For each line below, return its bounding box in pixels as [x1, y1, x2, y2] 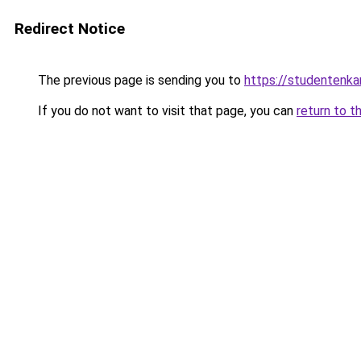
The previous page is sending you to [35, 73, 244, 88]
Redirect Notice [15, 19, 125, 38]
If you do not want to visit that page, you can [35, 103, 297, 118]
